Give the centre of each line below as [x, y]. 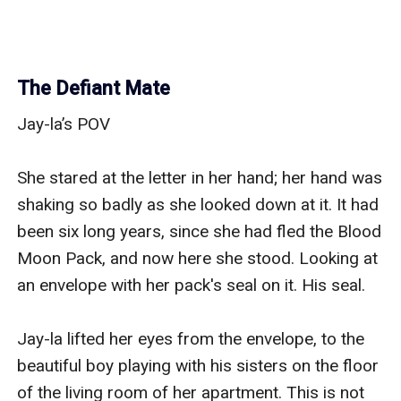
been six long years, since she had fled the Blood [200, 231]
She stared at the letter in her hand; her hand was [200, 177]
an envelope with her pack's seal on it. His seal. [192, 285]
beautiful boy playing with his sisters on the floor [198, 365]
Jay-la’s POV [64, 124]
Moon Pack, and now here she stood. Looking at [198, 258]
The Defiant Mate [94, 88]
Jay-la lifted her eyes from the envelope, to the [191, 338]
